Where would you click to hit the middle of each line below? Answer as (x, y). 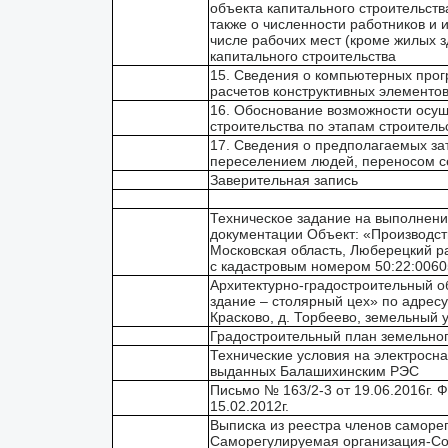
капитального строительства (303, 56)
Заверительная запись (284, 180)
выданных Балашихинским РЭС (314, 371)
